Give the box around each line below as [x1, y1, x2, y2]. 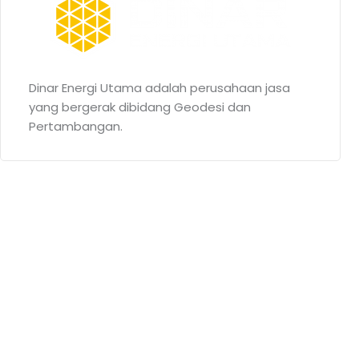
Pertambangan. [29, 118, 123, 135]
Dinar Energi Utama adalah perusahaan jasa [29, 79, 290, 97]
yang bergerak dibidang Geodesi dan [29, 99, 251, 116]
